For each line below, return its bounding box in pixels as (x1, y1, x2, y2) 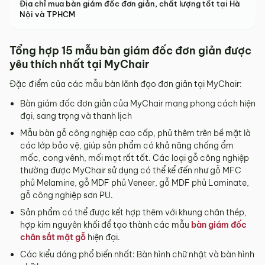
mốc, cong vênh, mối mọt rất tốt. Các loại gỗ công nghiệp (20, 153, 249, 164)
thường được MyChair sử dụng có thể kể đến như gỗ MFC (20, 165, 241, 176)
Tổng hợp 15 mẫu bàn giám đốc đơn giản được (9, 44, 251, 58)
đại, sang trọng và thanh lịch (20, 111, 132, 122)
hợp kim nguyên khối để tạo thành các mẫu (20, 219, 191, 231)
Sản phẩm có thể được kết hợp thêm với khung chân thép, (20, 207, 247, 218)
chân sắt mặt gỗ (20, 232, 86, 243)
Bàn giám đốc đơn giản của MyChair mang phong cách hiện (20, 98, 256, 109)
